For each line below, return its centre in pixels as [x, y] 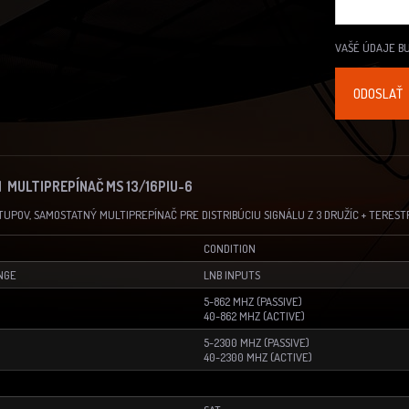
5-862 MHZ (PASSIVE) [253, 301]
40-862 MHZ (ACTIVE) [254, 315]
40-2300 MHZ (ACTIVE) [258, 357]
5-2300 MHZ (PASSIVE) [257, 342]
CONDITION [230, 248]
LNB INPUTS [232, 274]
